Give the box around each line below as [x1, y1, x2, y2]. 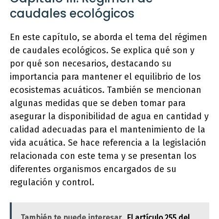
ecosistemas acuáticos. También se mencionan [10, 85, 201, 95]
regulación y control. [10, 177, 94, 188]
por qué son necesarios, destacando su [10, 58, 172, 69]
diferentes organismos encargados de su [10, 164, 176, 175]
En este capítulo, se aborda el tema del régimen [10, 32, 207, 43]
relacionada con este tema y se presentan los [10, 151, 197, 161]
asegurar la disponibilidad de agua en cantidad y [10, 111, 209, 122]
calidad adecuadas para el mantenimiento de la [10, 124, 205, 135]
